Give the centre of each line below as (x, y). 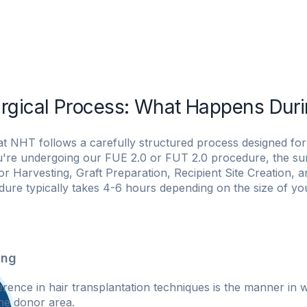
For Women (185, 29)
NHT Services (260, 29)
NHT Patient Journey (94, 29)
